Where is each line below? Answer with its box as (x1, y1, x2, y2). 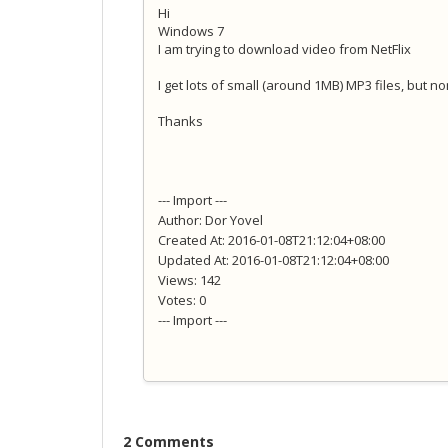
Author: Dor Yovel (158, 211, 263, 230)
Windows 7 (158, 22, 224, 41)
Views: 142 (158, 271, 221, 290)
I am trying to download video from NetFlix (158, 40, 411, 59)
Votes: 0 (158, 291, 206, 310)
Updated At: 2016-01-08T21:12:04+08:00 (158, 251, 389, 270)
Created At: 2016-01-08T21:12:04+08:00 (158, 231, 385, 250)
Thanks (158, 112, 203, 131)
